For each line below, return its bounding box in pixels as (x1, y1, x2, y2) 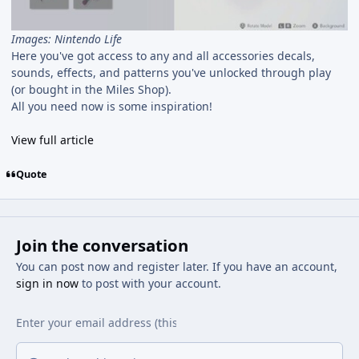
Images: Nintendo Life (11, 31, 122, 47)
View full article (11, 132, 94, 148)
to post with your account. (78, 275, 221, 291)
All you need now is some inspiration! (11, 99, 212, 115)
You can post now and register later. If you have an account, (15, 258, 337, 274)
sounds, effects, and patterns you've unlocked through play (11, 65, 331, 81)
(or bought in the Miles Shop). (11, 82, 171, 98)
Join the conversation (15, 233, 188, 256)
